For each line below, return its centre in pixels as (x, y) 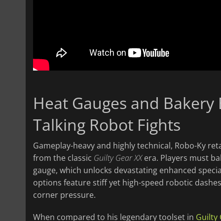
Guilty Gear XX (118, 158)
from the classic (63, 158)
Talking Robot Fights (107, 125)
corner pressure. (64, 195)
